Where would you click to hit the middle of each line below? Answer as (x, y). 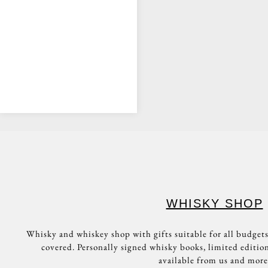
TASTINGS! (68, 20)
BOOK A (68, 49)
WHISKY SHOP (214, 203)
